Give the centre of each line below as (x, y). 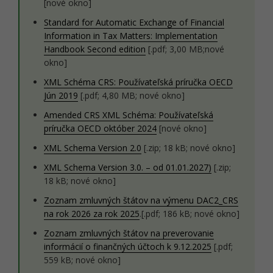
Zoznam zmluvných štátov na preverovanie (129, 233)
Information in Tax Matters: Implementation (131, 36)
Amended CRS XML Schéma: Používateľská (129, 115)
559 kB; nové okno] (82, 260)
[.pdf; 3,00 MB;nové (185, 49)
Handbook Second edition (95, 49)
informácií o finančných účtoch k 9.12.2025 (128, 246)
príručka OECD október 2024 (100, 128)
